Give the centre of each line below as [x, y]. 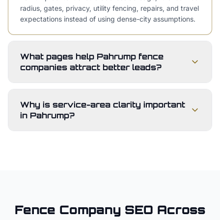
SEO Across [163, 210]
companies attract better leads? [91, 67]
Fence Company [68, 210]
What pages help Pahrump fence [92, 56]
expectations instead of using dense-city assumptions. [108, 19]
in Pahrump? [47, 115]
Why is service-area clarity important [103, 105]
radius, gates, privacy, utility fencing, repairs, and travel [110, 8]
